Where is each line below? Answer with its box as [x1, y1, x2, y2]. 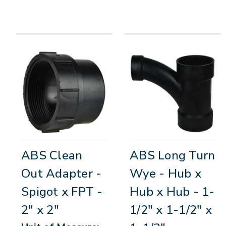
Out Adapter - [21, 165, 102, 182]
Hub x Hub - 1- [130, 184, 215, 200]
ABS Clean [21, 147, 83, 164]
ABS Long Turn [130, 147, 215, 164]
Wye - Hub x [130, 165, 201, 182]
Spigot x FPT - [21, 184, 103, 200]
